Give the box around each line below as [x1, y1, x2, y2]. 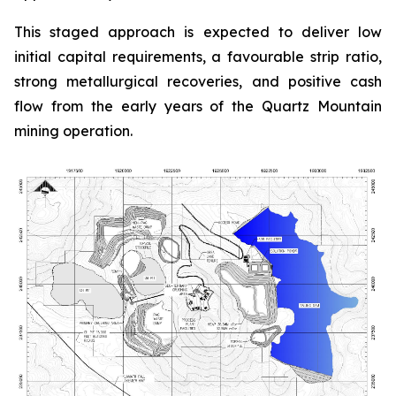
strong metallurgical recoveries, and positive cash [14, 72, 382, 90]
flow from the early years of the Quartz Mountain [14, 97, 382, 115]
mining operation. [14, 122, 133, 140]
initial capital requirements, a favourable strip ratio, [14, 48, 382, 65]
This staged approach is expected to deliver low [14, 23, 382, 41]
